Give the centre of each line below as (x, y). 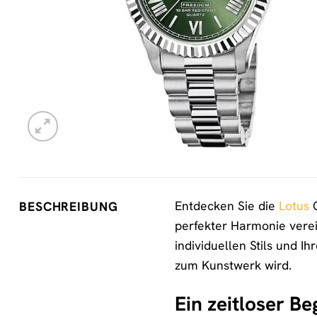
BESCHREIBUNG (69, 206)
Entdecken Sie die (227, 206)
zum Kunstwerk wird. (233, 265)
